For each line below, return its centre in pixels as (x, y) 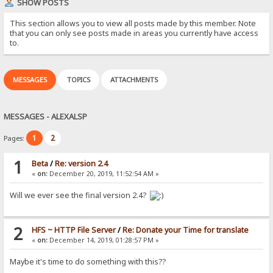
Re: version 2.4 (81, 164)
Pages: (15, 138)
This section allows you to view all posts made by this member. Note (133, 23)
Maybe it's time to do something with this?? (88, 262)
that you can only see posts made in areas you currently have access (134, 33)
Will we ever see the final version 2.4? (80, 196)
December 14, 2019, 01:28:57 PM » (103, 240)
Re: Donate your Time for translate (185, 230)
